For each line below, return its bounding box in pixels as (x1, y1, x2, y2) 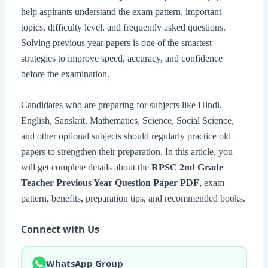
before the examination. (20, 69, 109, 80)
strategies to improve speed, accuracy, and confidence (20, 53, 223, 64)
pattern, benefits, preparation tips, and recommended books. (20, 193, 245, 203)
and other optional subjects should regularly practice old (20, 130, 231, 141)
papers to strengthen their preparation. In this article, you (20, 146, 233, 157)
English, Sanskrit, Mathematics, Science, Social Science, (20, 115, 234, 126)
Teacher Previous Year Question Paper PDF (20, 177, 199, 188)
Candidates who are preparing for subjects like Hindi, (20, 99, 222, 110)
